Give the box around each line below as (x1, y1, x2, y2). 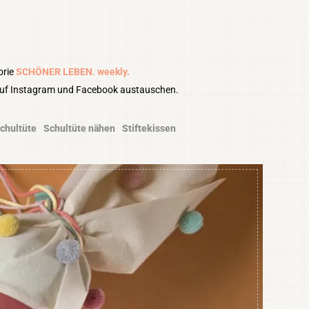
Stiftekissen (122, 123, 177, 134)
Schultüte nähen (43, 123, 116, 134)
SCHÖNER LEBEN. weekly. (15, 66, 130, 77)
